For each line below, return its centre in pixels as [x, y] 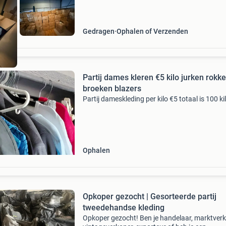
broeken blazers [112, 89]
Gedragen [98, 31]
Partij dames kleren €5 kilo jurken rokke [132, 77]
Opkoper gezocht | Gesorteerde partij [149, 196]
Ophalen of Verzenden [152, 31]
